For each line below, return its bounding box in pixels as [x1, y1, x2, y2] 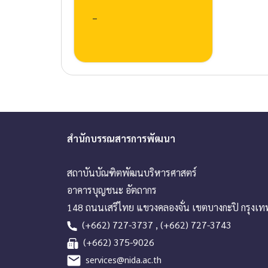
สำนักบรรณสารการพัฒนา [67, 132, 175, 145]
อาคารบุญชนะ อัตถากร [67, 183, 157, 196]
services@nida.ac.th [86, 254, 162, 267]
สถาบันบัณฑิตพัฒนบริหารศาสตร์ [67, 166, 197, 179]
